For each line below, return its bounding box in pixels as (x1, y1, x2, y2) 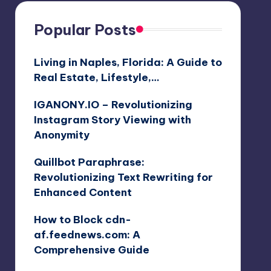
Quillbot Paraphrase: (33, 155, 145, 169)
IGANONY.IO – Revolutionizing (33, 97, 192, 111)
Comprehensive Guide (33, 243, 149, 256)
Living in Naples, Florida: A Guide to (33, 55, 222, 69)
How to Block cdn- (33, 212, 131, 226)
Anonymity (33, 128, 90, 142)
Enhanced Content (33, 185, 132, 199)
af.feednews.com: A (33, 227, 140, 241)
